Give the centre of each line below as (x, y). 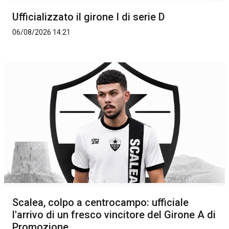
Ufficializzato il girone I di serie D (88, 17)
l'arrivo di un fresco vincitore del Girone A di (114, 214)
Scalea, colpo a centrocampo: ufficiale (100, 202)
